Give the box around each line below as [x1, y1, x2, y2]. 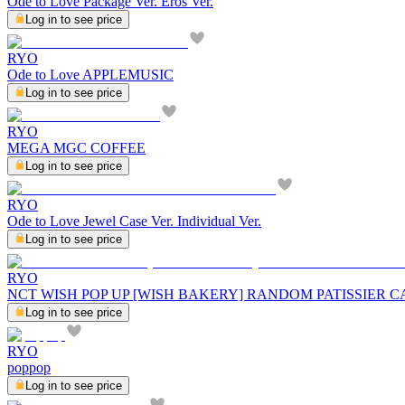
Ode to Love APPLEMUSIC [7, 67, 174, 83]
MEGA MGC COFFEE [7, 140, 146, 156]
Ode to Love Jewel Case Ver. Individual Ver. [7, 213, 261, 230]
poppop [7, 360, 51, 376]
